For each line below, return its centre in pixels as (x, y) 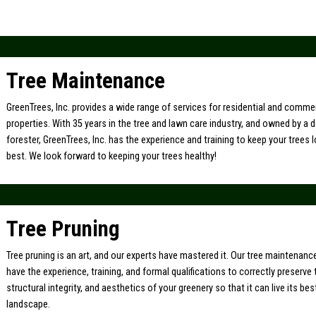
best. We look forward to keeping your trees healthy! (112, 156)
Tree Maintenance (86, 80)
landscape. (29, 304)
